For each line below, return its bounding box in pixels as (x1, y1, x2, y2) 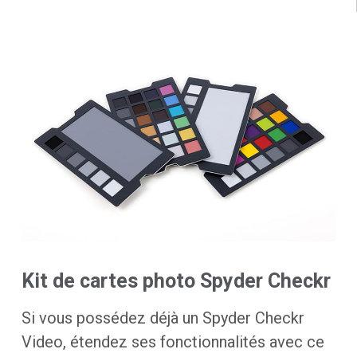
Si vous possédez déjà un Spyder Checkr (21, 308, 304, 328)
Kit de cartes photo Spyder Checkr (21, 269, 331, 293)
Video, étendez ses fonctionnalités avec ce (21, 332, 324, 352)
